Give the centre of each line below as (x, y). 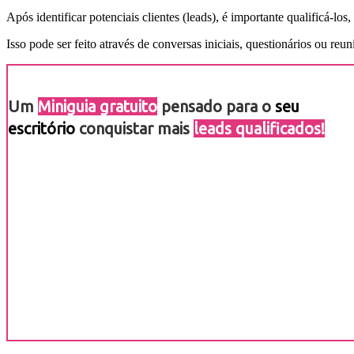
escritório (41, 128)
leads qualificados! (259, 128)
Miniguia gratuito (98, 106)
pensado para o (216, 106)
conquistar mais (134, 128)
